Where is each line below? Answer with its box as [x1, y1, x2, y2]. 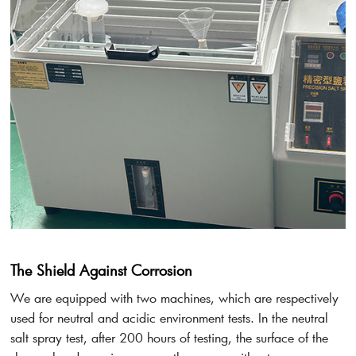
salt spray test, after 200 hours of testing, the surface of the [10, 328, 329, 346]
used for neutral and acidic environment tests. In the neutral [10, 308, 329, 326]
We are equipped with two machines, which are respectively [10, 288, 339, 306]
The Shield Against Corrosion [10, 260, 193, 280]
